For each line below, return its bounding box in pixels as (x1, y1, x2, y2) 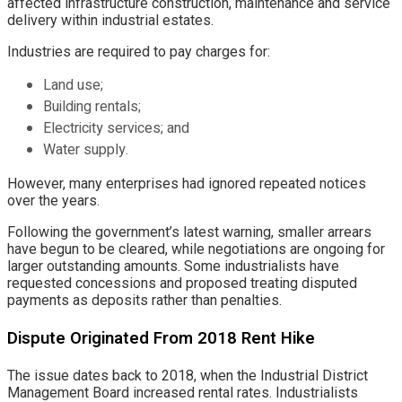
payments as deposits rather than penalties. (7, 291, 282, 309)
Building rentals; (43, 95, 141, 118)
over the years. (7, 191, 100, 209)
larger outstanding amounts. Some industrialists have (7, 257, 339, 275)
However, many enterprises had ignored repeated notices (7, 174, 366, 192)
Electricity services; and (43, 117, 189, 139)
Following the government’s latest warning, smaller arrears (7, 223, 371, 240)
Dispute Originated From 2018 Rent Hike (7, 325, 315, 351)
